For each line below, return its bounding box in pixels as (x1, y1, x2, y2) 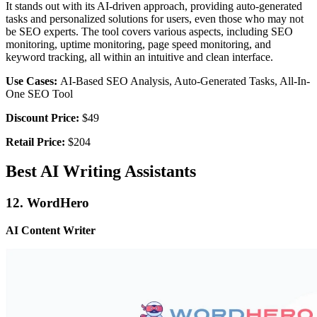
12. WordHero (6, 195, 89, 211)
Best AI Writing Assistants (6, 162, 196, 181)
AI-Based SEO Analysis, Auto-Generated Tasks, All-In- (60, 74, 310, 87)
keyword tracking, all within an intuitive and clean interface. (6, 50, 273, 63)
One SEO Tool (6, 87, 73, 100)
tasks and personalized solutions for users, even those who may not (6, 12, 304, 25)
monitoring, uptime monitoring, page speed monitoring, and (6, 38, 271, 50)
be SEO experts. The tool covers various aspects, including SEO (6, 25, 293, 38)
